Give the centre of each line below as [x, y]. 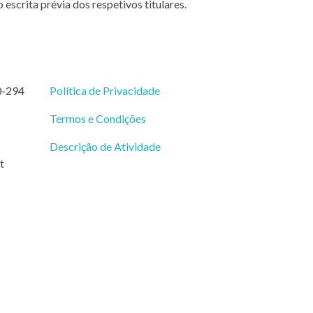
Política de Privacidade [105, 90]
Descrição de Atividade [105, 146]
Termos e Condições [98, 118]
